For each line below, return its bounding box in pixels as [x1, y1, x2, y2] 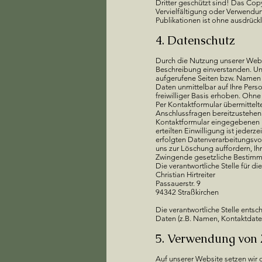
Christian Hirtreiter [156, 170, 215, 179]
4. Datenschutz [156, 33, 235, 48]
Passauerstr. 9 [156, 179, 201, 188]
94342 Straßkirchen [156, 188, 219, 196]
